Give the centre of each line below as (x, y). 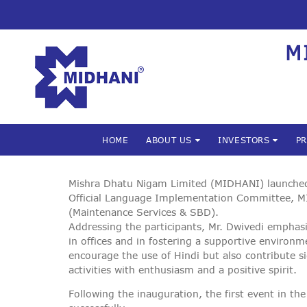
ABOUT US (171, 140)
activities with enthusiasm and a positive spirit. (183, 270)
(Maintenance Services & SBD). (144, 212)
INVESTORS (246, 140)
